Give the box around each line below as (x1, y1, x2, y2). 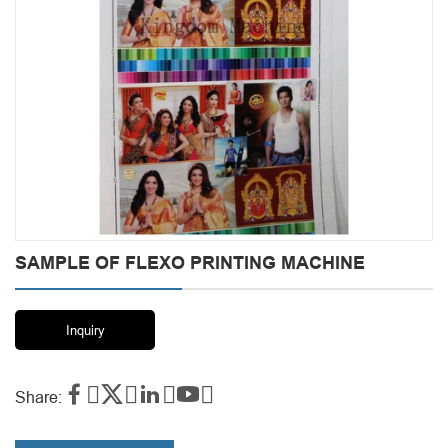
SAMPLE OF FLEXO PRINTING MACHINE (15, 252, 365, 273)
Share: (15, 388, 62, 406)
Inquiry (65, 322, 105, 338)
